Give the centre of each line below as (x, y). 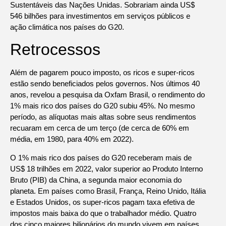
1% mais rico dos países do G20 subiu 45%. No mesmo (102, 106)
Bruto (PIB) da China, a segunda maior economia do (96, 180)
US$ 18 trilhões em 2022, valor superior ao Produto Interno (106, 168)
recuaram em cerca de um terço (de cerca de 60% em (100, 128)
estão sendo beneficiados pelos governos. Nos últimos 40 (105, 84)
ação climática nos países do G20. (67, 27)
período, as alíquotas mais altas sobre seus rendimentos (103, 117)
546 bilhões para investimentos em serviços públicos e (100, 16)
